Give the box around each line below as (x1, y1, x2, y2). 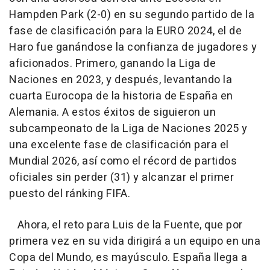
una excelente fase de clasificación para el (9, 137, 229, 154)
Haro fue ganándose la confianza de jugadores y (9, 39, 257, 56)
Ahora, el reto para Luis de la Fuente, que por (9, 217, 243, 234)
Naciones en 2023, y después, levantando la (9, 72, 232, 89)
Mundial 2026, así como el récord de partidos (9, 153, 237, 170)
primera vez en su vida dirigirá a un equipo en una (9, 233, 260, 250)
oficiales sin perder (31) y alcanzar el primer (9, 169, 234, 186)
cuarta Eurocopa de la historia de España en (9, 88, 233, 105)
